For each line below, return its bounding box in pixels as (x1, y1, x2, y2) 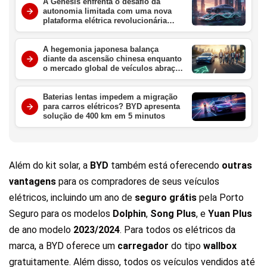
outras (222, 160, 252, 172)
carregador (117, 240, 169, 252)
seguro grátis (135, 192, 199, 204)
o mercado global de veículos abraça (43, 64, 179, 73)
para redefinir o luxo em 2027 (43, 26, 151, 35)
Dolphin (113, 208, 146, 220)
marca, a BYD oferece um (9, 240, 117, 252)
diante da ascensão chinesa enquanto (43, 54, 182, 64)
